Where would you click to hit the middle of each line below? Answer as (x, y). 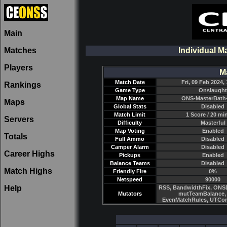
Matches (20, 50)
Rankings (23, 85)
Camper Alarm (130, 147)
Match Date (130, 82)
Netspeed (130, 179)
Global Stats (130, 106)
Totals (16, 137)
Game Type (130, 90)
